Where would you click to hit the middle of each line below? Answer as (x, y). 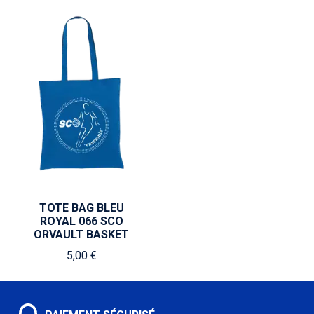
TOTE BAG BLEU (81, 208)
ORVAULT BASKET (81, 234)
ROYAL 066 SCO (81, 221)
